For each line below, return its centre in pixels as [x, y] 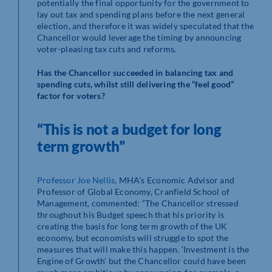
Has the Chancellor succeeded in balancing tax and [135, 73]
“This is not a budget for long [129, 129]
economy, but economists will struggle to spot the [133, 238]
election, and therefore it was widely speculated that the [145, 26]
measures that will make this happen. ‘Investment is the [143, 250]
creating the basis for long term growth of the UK [132, 226]
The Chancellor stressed [192, 203]
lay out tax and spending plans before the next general [141, 15]
